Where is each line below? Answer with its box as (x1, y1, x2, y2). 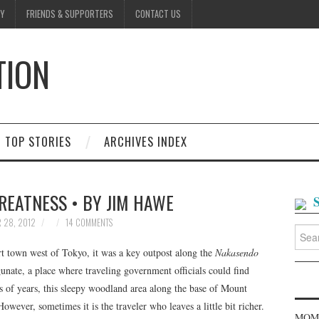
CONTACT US (135, 7, 181, 21)
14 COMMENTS (66, 216, 113, 229)
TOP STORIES (5, 132, 71, 150)
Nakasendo (215, 245, 258, 259)
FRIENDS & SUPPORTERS (26, 7, 113, 21)
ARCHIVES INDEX (104, 132, 187, 150)
